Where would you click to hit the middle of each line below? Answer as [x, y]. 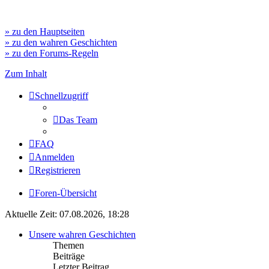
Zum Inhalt [26, 74]
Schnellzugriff [62, 96]
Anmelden [55, 157]
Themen [68, 245]
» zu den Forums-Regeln [52, 53]
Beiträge [69, 256]
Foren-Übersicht [66, 193]
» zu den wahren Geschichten [61, 42]
